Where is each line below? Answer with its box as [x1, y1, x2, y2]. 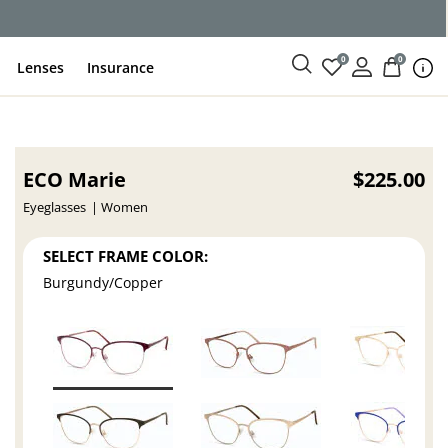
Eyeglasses [23, 199, 87, 216]
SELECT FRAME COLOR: [43, 245, 209, 266]
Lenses [17, 57, 65, 77]
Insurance [87, 57, 155, 77]
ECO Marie [23, 166, 127, 193]
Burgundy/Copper [43, 273, 164, 293]
